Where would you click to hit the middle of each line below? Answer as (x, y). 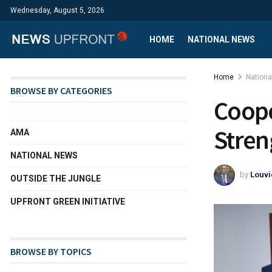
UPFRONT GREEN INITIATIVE (68, 202)
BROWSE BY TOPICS (51, 251)
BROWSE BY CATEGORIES (61, 90)
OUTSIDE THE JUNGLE (56, 178)
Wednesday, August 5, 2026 (57, 10)
